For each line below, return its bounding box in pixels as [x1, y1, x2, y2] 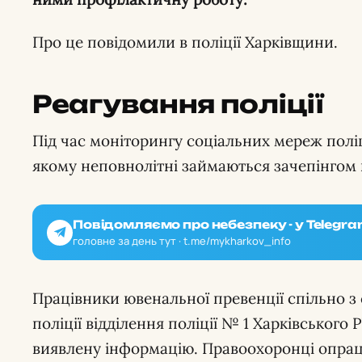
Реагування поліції [32, 89, 324, 119]
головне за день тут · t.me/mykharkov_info [73, 234, 291, 248]
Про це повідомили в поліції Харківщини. [32, 32, 338, 52]
